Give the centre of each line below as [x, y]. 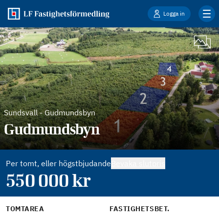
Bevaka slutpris [138, 163]
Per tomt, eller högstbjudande [58, 163]
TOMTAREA [25, 209]
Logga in [174, 13]
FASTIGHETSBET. [140, 209]
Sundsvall [21, 112]
